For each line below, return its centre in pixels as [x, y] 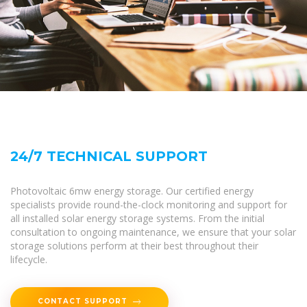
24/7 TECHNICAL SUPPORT [109, 156]
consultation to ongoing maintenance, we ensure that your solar [153, 232]
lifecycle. [29, 259]
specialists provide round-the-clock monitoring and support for [149, 204]
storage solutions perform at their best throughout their [134, 245]
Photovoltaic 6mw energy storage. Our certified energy [132, 191]
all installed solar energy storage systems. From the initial [137, 218]
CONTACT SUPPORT [83, 300]
